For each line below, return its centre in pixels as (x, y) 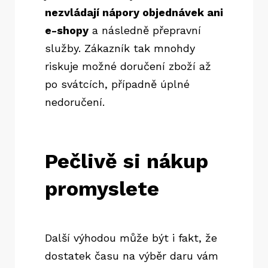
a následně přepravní (145, 31)
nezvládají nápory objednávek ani (134, 13)
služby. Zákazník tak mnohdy (120, 48)
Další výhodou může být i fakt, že (131, 238)
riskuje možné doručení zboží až (128, 66)
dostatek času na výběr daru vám (132, 256)
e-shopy (67, 31)
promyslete (102, 189)
